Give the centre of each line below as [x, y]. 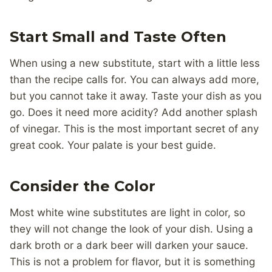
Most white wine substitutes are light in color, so [127, 213]
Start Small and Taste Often [118, 37]
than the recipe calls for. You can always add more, [134, 80]
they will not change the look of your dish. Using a [131, 229]
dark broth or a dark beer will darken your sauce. [129, 246]
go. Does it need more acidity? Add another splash [134, 113]
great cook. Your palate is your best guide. [113, 145]
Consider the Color [83, 186]
